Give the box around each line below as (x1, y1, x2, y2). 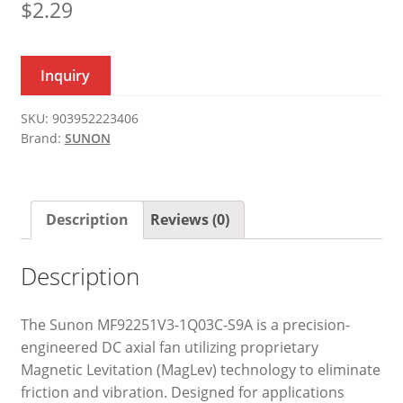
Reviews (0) (149, 210, 229, 230)
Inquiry (40, 65, 91, 85)
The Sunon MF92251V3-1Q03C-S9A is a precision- (20, 315, 350, 336)
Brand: (20, 130, 65, 148)
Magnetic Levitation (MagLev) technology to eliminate (20, 360, 381, 381)
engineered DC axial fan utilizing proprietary (20, 337, 318, 358)
